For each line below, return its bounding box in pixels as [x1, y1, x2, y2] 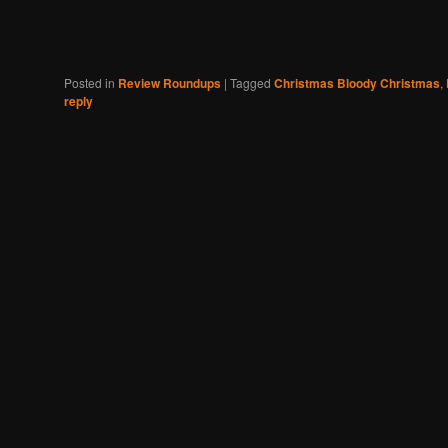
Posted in [64, 73, 115, 91]
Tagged [230, 73, 271, 91]
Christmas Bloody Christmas [274, 73, 440, 92]
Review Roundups [118, 73, 221, 92]
